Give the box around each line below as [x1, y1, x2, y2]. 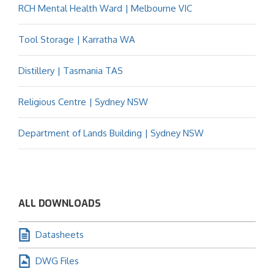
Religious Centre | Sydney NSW [18, 95, 148, 108]
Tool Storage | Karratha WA [18, 33, 135, 45]
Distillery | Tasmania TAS [18, 64, 123, 76]
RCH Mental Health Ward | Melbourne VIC [18, 2, 192, 14]
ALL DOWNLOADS [18, 196, 101, 210]
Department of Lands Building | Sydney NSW [18, 127, 204, 139]
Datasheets [35, 228, 84, 240]
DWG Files [35, 254, 79, 267]
